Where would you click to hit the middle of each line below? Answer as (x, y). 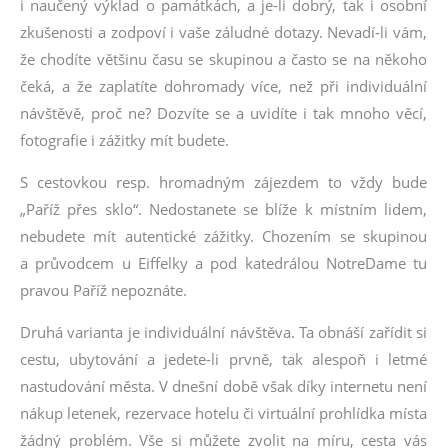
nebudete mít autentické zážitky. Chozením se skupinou (223, 236)
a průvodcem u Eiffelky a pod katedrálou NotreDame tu (223, 263)
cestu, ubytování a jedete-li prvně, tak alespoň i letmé (223, 359)
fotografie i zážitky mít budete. (124, 140)
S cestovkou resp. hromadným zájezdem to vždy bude (223, 182)
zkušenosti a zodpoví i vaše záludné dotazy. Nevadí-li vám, (223, 32)
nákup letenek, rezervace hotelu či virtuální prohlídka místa (223, 413)
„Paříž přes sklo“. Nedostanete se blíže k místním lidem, (223, 209)
